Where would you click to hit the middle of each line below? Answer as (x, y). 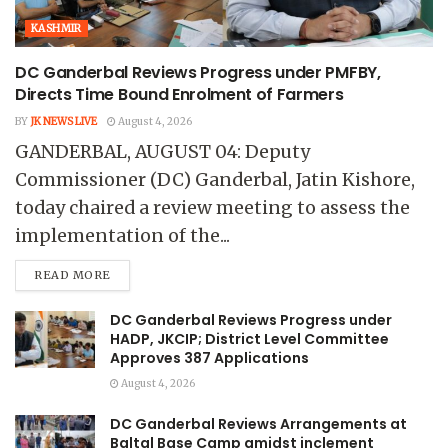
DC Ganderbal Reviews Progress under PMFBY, (198, 73)
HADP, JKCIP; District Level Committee (249, 339)
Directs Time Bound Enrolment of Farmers (179, 95)
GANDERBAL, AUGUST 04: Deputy (162, 152)
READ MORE (72, 275)
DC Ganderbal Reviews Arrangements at (258, 424)
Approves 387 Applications (209, 358)
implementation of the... (122, 236)
